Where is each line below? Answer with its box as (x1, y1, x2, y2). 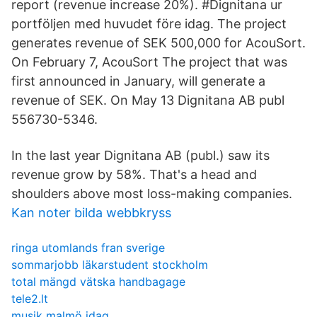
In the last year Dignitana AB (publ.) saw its (11, 148, 270, 163)
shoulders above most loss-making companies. (11, 186, 292, 201)
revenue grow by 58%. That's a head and (11, 167, 257, 182)
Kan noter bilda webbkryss (11, 205, 171, 220)
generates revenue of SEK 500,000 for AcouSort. (11, 35, 306, 50)
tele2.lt (11, 292, 48, 306)
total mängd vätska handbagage (11, 275, 185, 289)
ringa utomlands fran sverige (11, 241, 165, 255)
